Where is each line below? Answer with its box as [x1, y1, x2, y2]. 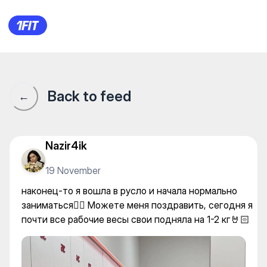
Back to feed [48, 88, 131, 105]
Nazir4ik [45, 139, 87, 152]
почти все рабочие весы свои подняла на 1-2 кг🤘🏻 [21, 213, 250, 225]
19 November [45, 164, 101, 176]
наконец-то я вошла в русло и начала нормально [21, 185, 237, 197]
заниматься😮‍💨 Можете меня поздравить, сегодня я [21, 199, 253, 211]
